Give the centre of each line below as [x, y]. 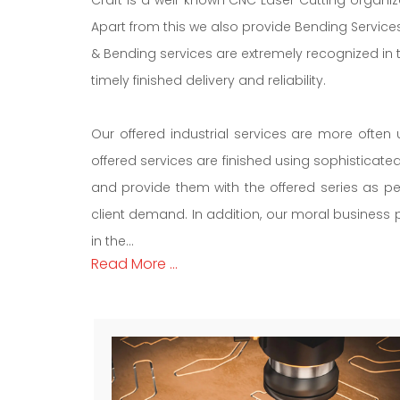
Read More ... [134, 263]
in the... [112, 241]
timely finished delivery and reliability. [208, 80]
